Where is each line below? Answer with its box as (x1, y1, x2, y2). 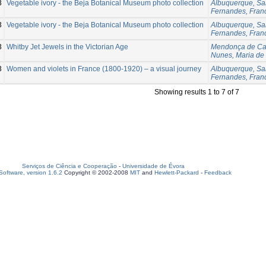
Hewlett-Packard (154, 169, 199, 176)
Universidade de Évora (122, 163, 185, 169)
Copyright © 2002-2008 (62, 169, 130, 176)
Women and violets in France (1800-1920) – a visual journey (7, 64, 201, 73)
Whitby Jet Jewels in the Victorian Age (7, 42, 128, 51)
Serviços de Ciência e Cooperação (22, 163, 117, 169)
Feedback (204, 169, 232, 176)
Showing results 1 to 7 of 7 (154, 87, 239, 96)
